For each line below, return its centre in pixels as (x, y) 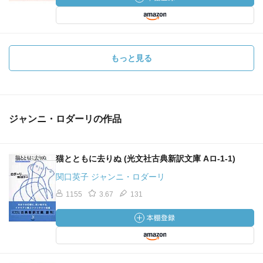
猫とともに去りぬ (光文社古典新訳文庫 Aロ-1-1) (146, 159)
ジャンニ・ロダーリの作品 (65, 119)
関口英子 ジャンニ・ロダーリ (110, 177)
